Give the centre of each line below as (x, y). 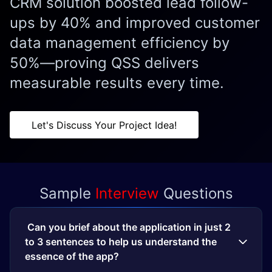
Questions (198, 194)
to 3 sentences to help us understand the (121, 242)
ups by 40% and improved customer (135, 22)
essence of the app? (72, 257)
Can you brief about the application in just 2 (128, 227)
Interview (129, 194)
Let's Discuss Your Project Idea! (104, 125)
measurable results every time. (121, 83)
